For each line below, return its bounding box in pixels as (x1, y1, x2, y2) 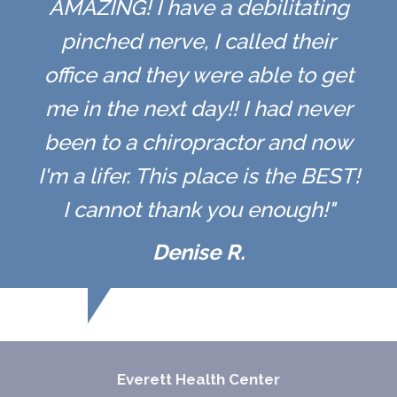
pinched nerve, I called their (61, 28, 336, 55)
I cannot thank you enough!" (62, 197, 335, 223)
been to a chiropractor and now (44, 129, 353, 156)
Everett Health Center (117, 370, 280, 388)
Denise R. (152, 239, 245, 266)
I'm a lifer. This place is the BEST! (37, 163, 360, 190)
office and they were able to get (43, 62, 354, 89)
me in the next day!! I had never (44, 96, 353, 122)
